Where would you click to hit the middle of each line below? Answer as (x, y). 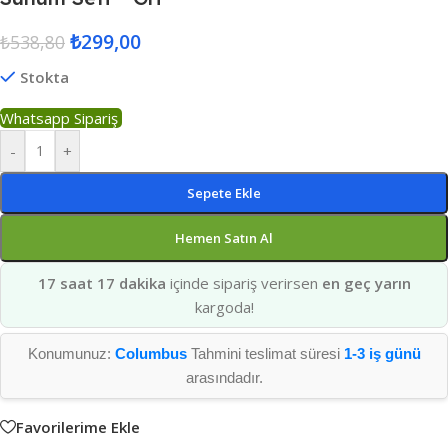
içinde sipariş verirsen (243, 283)
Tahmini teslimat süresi (265, 354)
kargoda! (224, 307)
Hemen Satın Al (224, 238)
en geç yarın (366, 283)
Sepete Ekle (224, 193)
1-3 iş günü (382, 354)
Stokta (44, 77)
